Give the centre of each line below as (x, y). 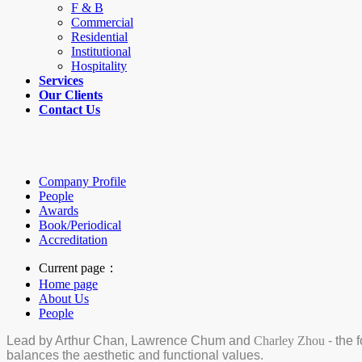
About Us (64, 298)
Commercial (102, 22)
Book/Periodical (80, 225)
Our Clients (71, 95)
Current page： (78, 267)
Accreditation (73, 239)
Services (61, 80)
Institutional (101, 51)
